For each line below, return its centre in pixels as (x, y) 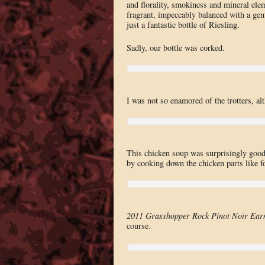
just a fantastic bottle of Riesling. (183, 24)
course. (138, 226)
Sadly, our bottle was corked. (175, 47)
